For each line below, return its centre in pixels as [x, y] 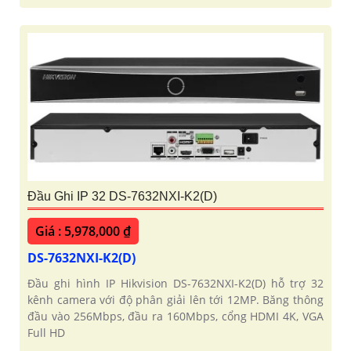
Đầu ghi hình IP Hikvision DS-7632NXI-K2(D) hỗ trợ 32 [175, 284]
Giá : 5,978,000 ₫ [83, 232]
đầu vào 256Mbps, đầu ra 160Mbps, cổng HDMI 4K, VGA [175, 317]
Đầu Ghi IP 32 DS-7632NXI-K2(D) [122, 197]
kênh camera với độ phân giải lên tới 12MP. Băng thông [175, 300]
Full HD [46, 333]
